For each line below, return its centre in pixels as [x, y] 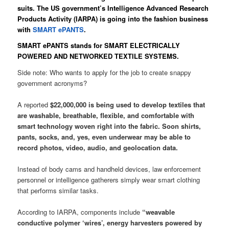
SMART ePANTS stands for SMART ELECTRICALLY [99, 45]
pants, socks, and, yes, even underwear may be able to [104, 137]
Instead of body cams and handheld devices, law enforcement [109, 169]
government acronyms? [52, 83]
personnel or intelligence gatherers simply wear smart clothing [109, 180]
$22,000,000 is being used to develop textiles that [128, 105]
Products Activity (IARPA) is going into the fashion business [113, 18]
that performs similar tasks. [58, 191]
